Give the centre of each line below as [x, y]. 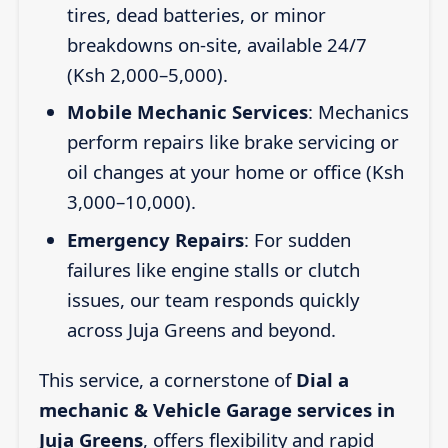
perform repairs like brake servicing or [232, 142]
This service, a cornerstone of [167, 380]
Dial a [322, 380]
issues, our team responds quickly [212, 299]
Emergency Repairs [155, 239]
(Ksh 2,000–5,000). [147, 74]
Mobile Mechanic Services [187, 112]
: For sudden [297, 239]
